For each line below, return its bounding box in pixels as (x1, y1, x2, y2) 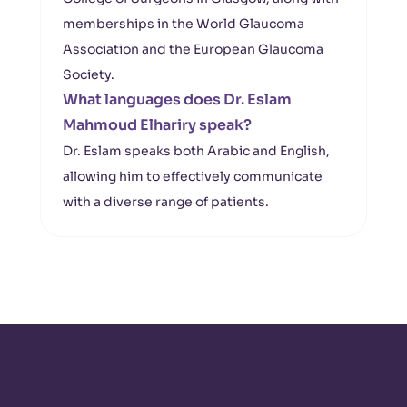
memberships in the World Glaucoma (63, 15, 304, 32)
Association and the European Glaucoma (63, 41, 323, 57)
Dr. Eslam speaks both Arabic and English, (63, 143, 330, 159)
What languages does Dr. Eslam (63, 90, 292, 109)
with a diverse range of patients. (63, 194, 269, 210)
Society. (63, 66, 114, 83)
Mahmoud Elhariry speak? (63, 115, 252, 134)
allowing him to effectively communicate (63, 168, 323, 184)
